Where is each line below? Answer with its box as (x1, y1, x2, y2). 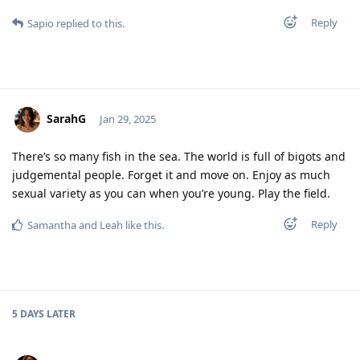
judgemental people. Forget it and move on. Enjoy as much (12, 167, 330, 183)
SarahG (47, 111, 86, 127)
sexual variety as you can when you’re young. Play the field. (12, 186, 330, 202)
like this (123, 218, 162, 233)
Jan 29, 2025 (99, 112, 156, 127)
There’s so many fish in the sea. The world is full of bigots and (12, 149, 346, 165)
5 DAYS (12, 307, 44, 321)
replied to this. (54, 16, 125, 31)
